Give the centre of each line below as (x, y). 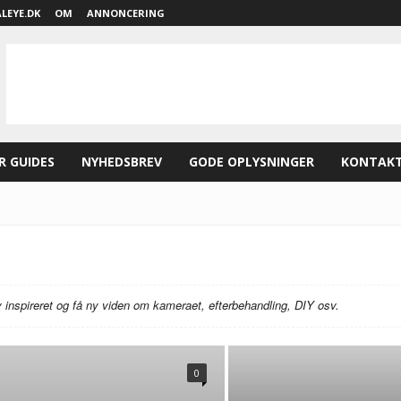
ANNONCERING (125, 13)
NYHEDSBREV (121, 162)
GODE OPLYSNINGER (251, 162)
